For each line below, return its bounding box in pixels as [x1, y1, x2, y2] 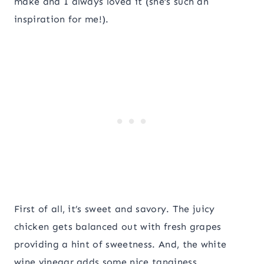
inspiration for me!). [14, 14, 109, 25]
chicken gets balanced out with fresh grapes [14, 221, 222, 233]
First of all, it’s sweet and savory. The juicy [14, 203, 215, 215]
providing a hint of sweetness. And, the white [14, 239, 227, 250]
